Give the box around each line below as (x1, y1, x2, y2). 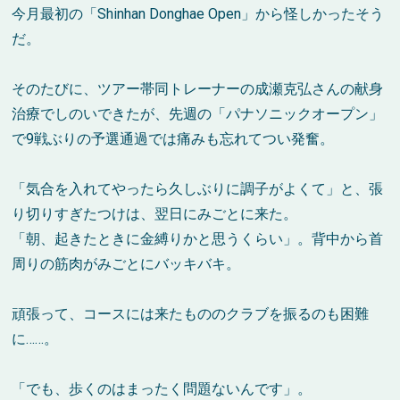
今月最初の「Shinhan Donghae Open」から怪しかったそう (12, 5, 385, 23)
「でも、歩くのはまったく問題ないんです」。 (12, 380, 312, 398)
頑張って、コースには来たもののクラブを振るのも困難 (12, 305, 370, 323)
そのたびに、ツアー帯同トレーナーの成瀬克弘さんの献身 (12, 80, 384, 98)
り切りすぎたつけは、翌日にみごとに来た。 (12, 205, 298, 223)
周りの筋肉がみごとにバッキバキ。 (12, 255, 241, 273)
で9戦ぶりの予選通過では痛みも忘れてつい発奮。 (12, 130, 335, 148)
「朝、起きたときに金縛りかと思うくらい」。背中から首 (12, 230, 384, 248)
